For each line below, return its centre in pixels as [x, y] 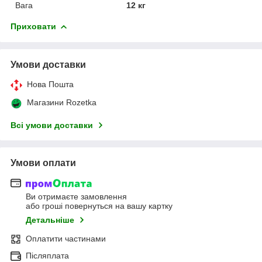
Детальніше [50, 220]
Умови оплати [43, 163]
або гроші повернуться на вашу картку [99, 206]
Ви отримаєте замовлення [76, 197]
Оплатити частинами [66, 239]
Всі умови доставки [52, 125]
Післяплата [47, 256]
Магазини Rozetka [62, 102]
